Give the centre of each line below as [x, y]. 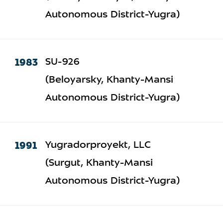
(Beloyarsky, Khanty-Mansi [109, 80]
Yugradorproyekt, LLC [98, 145]
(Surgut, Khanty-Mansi [99, 163]
